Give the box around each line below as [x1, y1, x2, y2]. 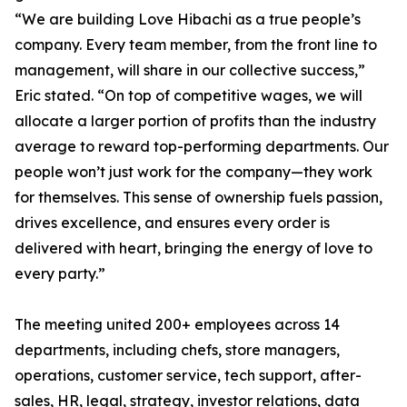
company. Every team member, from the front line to [15, 35, 377, 55]
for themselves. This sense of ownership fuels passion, [15, 188, 382, 207]
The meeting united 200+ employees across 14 [15, 315, 340, 334]
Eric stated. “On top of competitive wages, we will [15, 86, 362, 105]
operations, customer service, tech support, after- [15, 366, 362, 385]
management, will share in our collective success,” [15, 61, 365, 80]
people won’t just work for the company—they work [15, 163, 372, 182]
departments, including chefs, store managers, [15, 341, 340, 360]
